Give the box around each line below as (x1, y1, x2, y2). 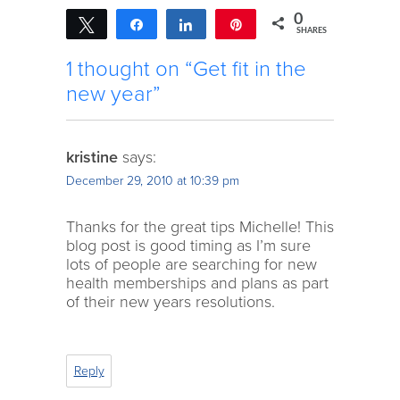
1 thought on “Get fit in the (66, 56, 306, 82)
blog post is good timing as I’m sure (66, 235, 311, 255)
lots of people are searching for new (66, 254, 317, 274)
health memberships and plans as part (66, 272, 329, 293)
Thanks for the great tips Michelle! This (66, 216, 334, 237)
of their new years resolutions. (66, 291, 275, 312)
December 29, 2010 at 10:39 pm (66, 173, 239, 189)
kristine (66, 146, 118, 167)
